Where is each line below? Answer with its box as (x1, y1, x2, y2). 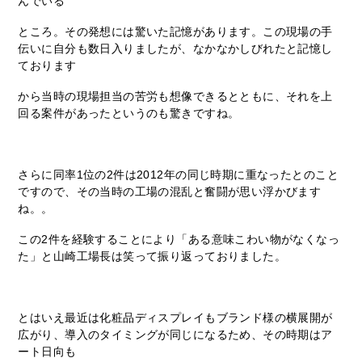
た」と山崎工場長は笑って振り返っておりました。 (18, 249, 287, 263)
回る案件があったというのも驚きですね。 (18, 106, 240, 120)
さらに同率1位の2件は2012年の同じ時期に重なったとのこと (18, 167, 339, 181)
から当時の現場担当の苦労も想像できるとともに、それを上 (18, 89, 333, 103)
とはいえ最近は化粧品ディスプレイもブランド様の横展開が (18, 310, 333, 324)
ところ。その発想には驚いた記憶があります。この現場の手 (18, 24, 333, 38)
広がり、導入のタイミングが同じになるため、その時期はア (18, 327, 333, 341)
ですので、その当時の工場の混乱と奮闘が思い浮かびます (18, 184, 322, 198)
